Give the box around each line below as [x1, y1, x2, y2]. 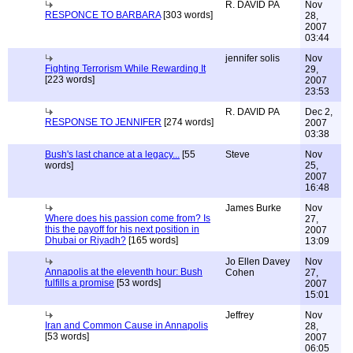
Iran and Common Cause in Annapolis [45, 320, 208, 331]
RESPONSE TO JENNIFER [45, 117, 162, 128]
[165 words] [126, 235, 178, 246]
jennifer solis [225, 53, 280, 64]
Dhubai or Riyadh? [45, 235, 126, 246]
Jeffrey [225, 310, 254, 321]
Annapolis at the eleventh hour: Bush [45, 266, 203, 277]
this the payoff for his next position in [45, 224, 199, 235]
